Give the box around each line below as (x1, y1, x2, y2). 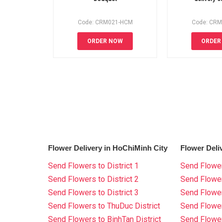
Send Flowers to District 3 (48, 188, 139, 197)
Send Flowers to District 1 (48, 161, 139, 170)
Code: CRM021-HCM (77, 19, 133, 26)
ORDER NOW (87, 38, 123, 45)
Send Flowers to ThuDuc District (48, 201, 160, 211)
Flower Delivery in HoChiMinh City (48, 144, 167, 152)
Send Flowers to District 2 (48, 174, 139, 184)
